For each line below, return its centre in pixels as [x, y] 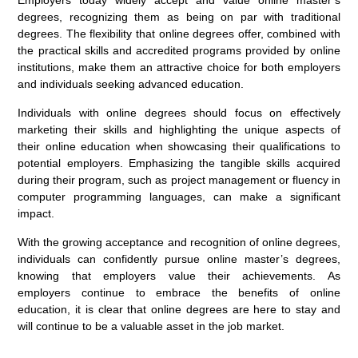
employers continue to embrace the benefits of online [179, 293]
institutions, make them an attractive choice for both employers [179, 68]
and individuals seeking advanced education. [131, 84]
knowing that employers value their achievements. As [179, 276]
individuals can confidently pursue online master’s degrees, [179, 259]
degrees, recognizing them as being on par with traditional [179, 17]
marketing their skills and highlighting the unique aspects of [179, 130]
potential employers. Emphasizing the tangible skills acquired [179, 163]
